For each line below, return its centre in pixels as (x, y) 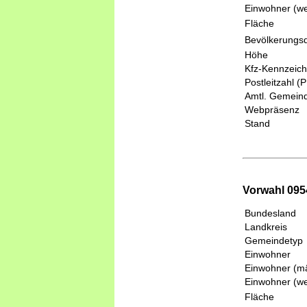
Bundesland (270, 213)
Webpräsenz (272, 110)
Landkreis (266, 226)
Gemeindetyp (274, 240)
